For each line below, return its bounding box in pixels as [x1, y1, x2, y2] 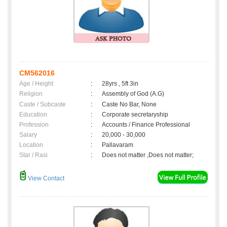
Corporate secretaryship [102, 111, 168, 119]
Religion [19, 90, 43, 98]
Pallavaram [102, 141, 136, 149]
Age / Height [19, 80, 53, 88]
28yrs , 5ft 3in [102, 80, 138, 88]
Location [19, 141, 43, 149]
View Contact [26, 175, 64, 182]
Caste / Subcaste [19, 101, 66, 108]
